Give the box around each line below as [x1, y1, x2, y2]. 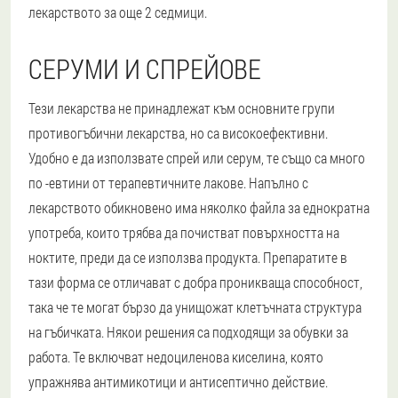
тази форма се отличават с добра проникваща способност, [28, 272, 362, 291]
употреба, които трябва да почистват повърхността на [28, 222, 339, 242]
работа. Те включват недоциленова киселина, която [28, 346, 323, 366]
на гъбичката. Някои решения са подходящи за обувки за [28, 322, 348, 341]
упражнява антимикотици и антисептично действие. [28, 371, 328, 391]
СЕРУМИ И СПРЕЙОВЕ [28, 51, 261, 86]
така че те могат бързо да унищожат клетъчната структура [28, 297, 362, 316]
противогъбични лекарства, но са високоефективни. [28, 123, 328, 142]
